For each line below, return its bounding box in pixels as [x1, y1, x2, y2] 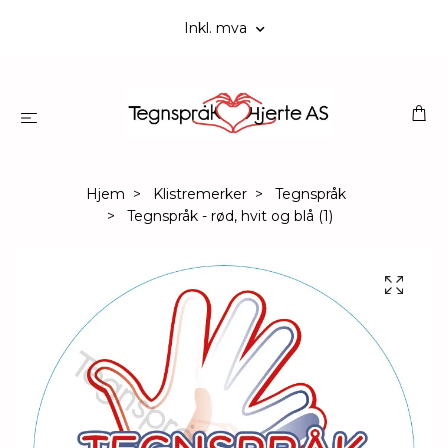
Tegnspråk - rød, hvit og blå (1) [123, 207, 333, 226]
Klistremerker [153, 185, 247, 204]
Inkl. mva [183, 19, 251, 37]
